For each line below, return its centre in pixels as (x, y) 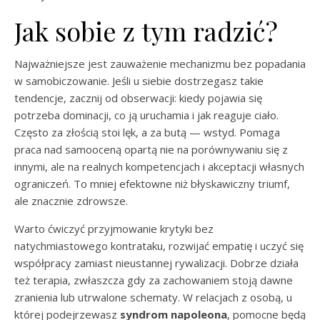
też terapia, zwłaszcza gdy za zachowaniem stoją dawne (154, 280)
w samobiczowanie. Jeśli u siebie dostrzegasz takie (139, 81)
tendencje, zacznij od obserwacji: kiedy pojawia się (138, 98)
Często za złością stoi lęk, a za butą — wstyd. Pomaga (147, 132)
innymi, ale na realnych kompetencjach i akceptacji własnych (159, 166)
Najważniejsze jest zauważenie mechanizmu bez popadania (160, 64)
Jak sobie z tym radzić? (146, 31)
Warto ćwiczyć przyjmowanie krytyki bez (114, 229)
